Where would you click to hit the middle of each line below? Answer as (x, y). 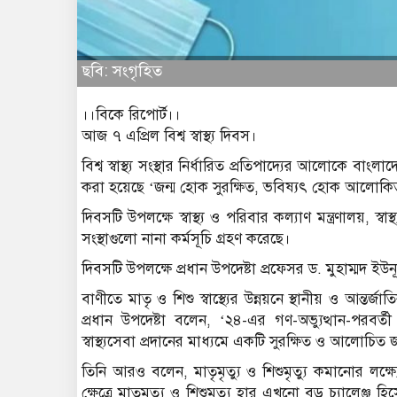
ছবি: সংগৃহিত (122, 70)
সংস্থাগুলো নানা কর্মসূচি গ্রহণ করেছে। (186, 238)
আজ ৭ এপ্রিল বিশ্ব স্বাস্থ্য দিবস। (169, 136)
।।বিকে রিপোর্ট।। (131, 114)
